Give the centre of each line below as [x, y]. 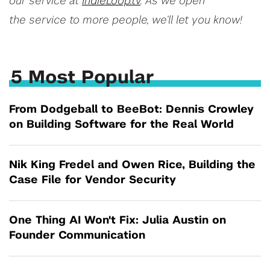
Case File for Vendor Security [93, 180]
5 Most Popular [83, 78]
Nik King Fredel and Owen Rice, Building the [132, 165]
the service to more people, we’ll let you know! [126, 20]
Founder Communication [77, 236]
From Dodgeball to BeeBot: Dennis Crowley [131, 110]
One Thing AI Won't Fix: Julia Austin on [118, 221]
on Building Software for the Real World [121, 125]
